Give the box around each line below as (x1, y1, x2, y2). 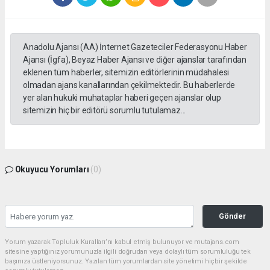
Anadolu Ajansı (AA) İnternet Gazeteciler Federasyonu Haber (23, 42, 247, 52)
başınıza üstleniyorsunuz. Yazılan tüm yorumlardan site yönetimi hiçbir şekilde (5, 257, 248, 265)
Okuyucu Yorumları (13, 164, 91, 174)
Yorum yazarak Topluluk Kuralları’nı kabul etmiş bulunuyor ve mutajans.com (5, 237, 239, 246)
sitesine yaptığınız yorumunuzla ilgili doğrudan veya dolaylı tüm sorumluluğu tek (5, 247, 251, 256)
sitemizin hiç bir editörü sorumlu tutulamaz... (23, 105, 186, 115)
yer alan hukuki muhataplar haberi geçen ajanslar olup (23, 92, 221, 102)
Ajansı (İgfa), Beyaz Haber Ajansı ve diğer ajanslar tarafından (23, 54, 247, 64)
